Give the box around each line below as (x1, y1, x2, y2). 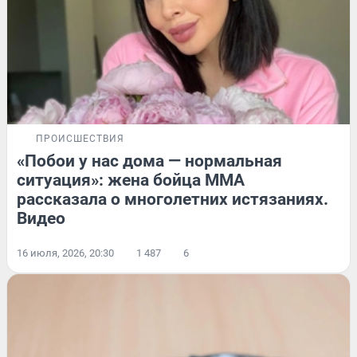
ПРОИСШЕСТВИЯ (36, 133, 124, 145)
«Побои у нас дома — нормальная (17, 151, 282, 171)
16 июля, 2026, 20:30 (17, 247, 114, 260)
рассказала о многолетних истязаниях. (17, 190, 328, 210)
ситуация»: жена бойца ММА (17, 171, 245, 190)
